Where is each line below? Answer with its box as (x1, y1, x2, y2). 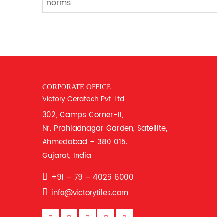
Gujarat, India (42, 150, 91, 162)
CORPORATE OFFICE (42, 83, 111, 91)
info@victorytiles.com (51, 187, 128, 199)
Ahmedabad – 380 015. (42, 136, 127, 148)
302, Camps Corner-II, (42, 109, 123, 121)
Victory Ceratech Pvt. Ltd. (42, 93, 125, 105)
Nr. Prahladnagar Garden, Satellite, (42, 123, 167, 135)
